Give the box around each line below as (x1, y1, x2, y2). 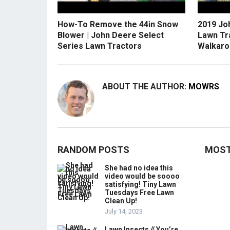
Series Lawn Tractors (57, 41, 142, 51)
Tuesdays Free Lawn (105, 188, 174, 197)
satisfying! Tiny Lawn (105, 180, 176, 188)
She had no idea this (105, 163, 173, 172)
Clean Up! (105, 196, 137, 205)
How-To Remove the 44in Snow (57, 19, 178, 29)
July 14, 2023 (105, 207, 143, 215)
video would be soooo (105, 171, 180, 180)
